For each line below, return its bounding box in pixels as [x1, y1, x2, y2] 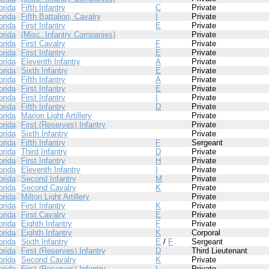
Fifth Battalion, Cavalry [21, 12, 101, 21]
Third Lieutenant [192, 246, 247, 255]
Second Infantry [21, 174, 76, 183]
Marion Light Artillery [21, 111, 92, 120]
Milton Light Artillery [21, 192, 89, 201]
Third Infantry [21, 147, 67, 156]
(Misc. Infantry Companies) [21, 30, 115, 39]
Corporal [192, 228, 220, 237]
